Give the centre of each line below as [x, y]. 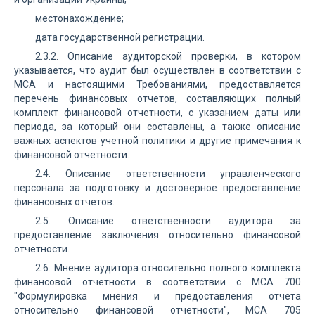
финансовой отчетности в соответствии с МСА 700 [157, 282]
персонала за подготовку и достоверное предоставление [157, 188]
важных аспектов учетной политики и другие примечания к [157, 141]
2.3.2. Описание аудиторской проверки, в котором [168, 56]
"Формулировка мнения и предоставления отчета [157, 296]
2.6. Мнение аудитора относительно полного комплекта [168, 268]
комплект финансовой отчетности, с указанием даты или [157, 112]
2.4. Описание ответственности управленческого [168, 174]
